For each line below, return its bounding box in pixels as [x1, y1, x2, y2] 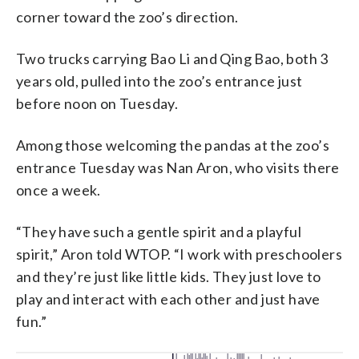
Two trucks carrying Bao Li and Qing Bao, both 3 [16, 49, 329, 67]
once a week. [16, 180, 101, 199]
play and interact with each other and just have [16, 289, 321, 308]
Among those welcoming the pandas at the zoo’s [16, 135, 329, 154]
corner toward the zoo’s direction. [16, 7, 239, 26]
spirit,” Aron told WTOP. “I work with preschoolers [16, 244, 342, 263]
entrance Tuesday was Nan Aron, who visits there [16, 158, 340, 176]
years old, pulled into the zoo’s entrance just [16, 71, 303, 90]
